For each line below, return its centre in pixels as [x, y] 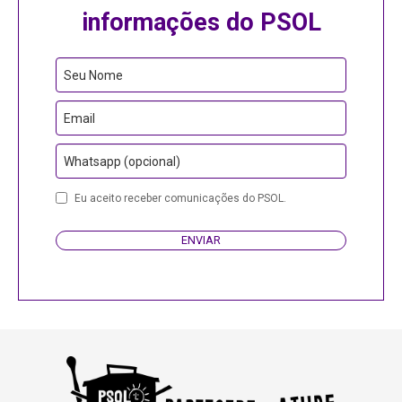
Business [80, 272]
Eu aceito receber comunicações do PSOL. [180, 199]
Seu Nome [93, 76]
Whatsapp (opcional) [122, 162]
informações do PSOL [201, 23]
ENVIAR [201, 240]
